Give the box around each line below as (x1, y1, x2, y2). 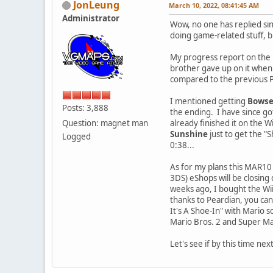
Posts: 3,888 (62, 102, 108, 113)
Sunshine (170, 128, 208, 140)
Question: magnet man (62, 117, 148, 129)
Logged (62, 130, 91, 142)
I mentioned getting (170, 95, 247, 107)
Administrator (62, 12, 119, 24)
